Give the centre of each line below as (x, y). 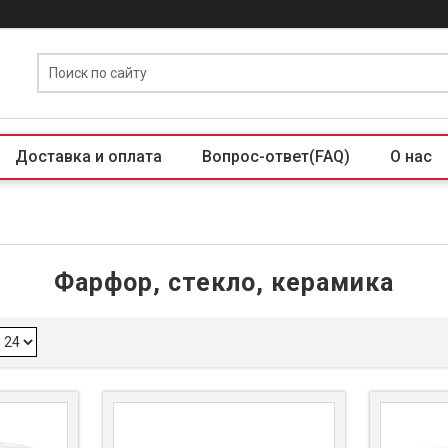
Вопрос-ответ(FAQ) (276, 156)
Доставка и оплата (88, 156)
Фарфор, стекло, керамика (224, 282)
